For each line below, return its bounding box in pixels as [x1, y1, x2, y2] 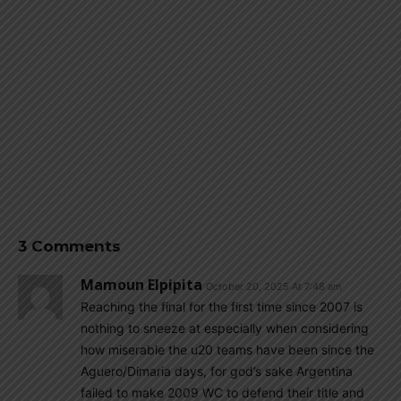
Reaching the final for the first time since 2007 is [81, 299, 363, 314]
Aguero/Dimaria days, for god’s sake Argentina [81, 363, 353, 379]
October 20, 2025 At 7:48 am [206, 280, 342, 293]
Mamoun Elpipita [81, 275, 202, 294]
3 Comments [18, 237, 121, 255]
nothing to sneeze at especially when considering [81, 320, 369, 336]
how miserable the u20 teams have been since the [81, 342, 374, 357]
